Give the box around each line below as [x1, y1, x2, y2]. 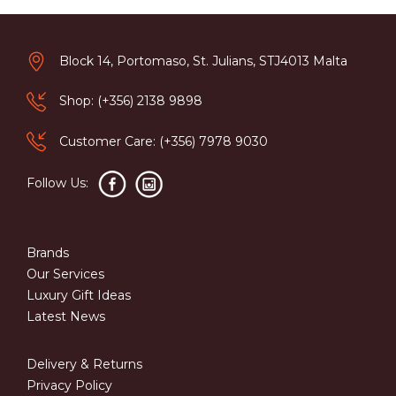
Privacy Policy [27, 377, 112, 393]
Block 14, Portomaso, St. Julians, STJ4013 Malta [59, 52, 347, 69]
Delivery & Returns [27, 355, 142, 372]
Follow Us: [27, 175, 88, 192]
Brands [27, 244, 69, 261]
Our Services [27, 265, 104, 282]
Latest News [27, 308, 105, 324]
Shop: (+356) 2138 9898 [59, 93, 202, 110]
